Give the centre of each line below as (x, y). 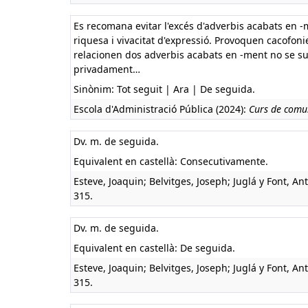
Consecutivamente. (224, 161)
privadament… (107, 69)
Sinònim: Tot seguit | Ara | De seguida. (164, 89)
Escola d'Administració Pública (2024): (161, 109)
